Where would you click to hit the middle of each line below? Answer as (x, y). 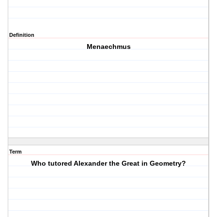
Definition (22, 35)
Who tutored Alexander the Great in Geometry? (109, 163)
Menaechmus (108, 47)
